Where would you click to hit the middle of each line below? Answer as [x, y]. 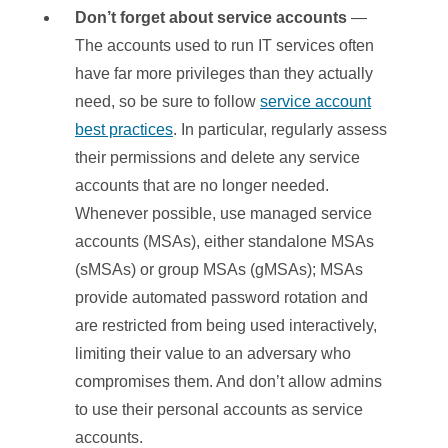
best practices [124, 130]
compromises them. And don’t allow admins [228, 382]
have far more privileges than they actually [224, 74]
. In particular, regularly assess [280, 130]
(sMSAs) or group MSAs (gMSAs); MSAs [219, 270]
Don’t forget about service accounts [211, 18]
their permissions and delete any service [217, 158]
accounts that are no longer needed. [202, 186]
